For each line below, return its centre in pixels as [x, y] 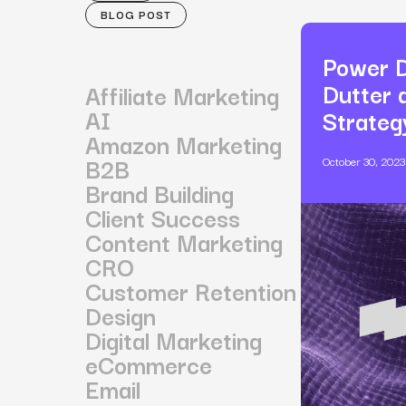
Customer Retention [191, 290]
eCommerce [149, 363]
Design [121, 314]
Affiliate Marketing [183, 94]
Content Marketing [184, 241]
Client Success [163, 217]
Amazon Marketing [184, 143]
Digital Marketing [174, 339]
